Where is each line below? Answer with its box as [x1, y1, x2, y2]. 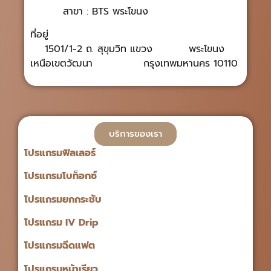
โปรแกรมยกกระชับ [24, 192, 102, 207]
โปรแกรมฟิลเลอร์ [24, 145, 96, 160]
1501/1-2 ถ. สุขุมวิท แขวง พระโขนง [45, 42, 224, 57]
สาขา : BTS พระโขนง [30, 4, 148, 19]
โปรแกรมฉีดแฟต [24, 238, 95, 253]
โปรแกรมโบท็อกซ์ [24, 169, 97, 184]
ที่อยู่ [30, 27, 52, 42]
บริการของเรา [109, 126, 162, 140]
